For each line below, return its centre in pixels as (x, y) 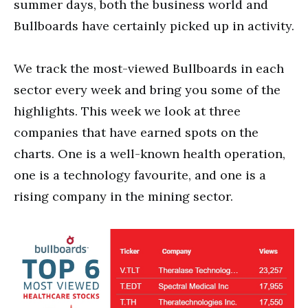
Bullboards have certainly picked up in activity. (154, 25)
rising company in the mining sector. (123, 196)
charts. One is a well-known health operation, (150, 153)
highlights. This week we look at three (127, 111)
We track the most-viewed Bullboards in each (149, 68)
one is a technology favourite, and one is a (140, 175)
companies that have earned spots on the (136, 132)
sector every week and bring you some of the (147, 89)
